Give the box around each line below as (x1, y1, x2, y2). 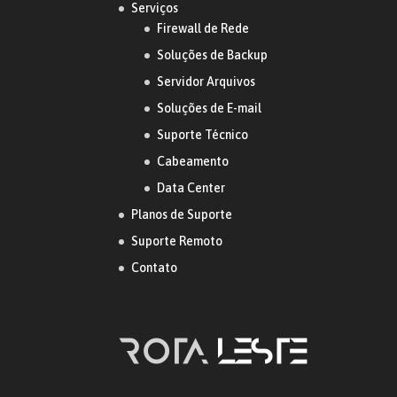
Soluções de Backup (157, 47, 269, 62)
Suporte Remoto (131, 233, 223, 248)
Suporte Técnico (157, 127, 249, 142)
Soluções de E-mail (157, 100, 262, 115)
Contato (131, 260, 178, 275)
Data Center (157, 180, 226, 195)
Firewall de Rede (157, 20, 250, 35)
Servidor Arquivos (157, 74, 256, 89)
